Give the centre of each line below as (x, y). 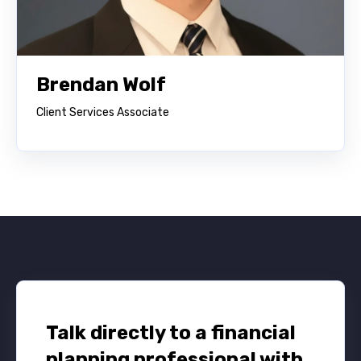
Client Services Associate (103, 112)
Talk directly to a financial (171, 332)
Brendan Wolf (101, 84)
